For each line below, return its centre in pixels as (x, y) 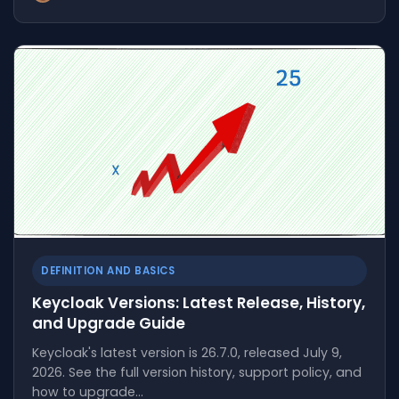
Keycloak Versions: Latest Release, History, (199, 302)
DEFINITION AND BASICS (108, 270)
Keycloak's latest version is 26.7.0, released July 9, (187, 352)
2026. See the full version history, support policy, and (197, 372)
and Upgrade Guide (109, 323)
